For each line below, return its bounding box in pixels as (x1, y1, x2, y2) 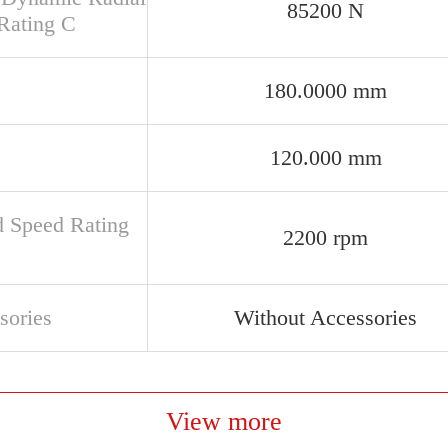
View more (166, 407, 282, 436)
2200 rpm (283, 225, 368, 250)
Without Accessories (234, 305, 417, 330)
